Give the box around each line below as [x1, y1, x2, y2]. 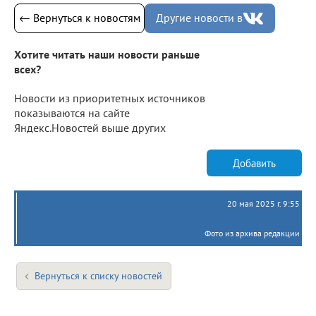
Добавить [233, 156, 276, 170]
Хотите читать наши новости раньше [14, 47, 200, 62]
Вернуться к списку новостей [35, 269, 162, 283]
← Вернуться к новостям [18, 11, 140, 25]
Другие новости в [156, 11, 243, 25]
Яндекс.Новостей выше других [14, 121, 166, 135]
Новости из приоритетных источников [14, 91, 205, 106]
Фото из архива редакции [205, 228, 300, 239]
